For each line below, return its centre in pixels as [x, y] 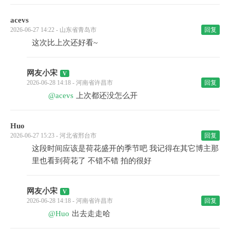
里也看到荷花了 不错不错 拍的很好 [92, 161]
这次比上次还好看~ [65, 43]
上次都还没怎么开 [107, 96]
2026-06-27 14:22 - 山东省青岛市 [53, 30]
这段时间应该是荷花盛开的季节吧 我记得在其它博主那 [125, 149]
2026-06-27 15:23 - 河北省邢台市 [53, 136]
